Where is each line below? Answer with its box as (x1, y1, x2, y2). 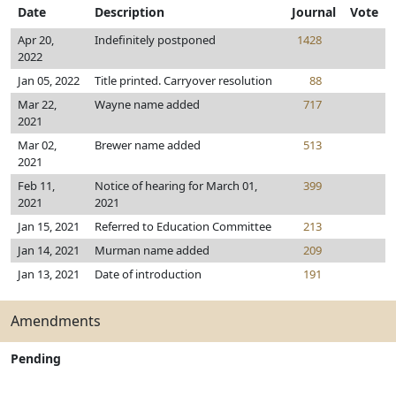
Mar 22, (18, 96, 57, 112)
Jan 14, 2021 (18, 242, 80, 258)
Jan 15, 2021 (18, 218, 80, 234)
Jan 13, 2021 (18, 266, 80, 282)
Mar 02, (18, 137, 57, 153)
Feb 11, (18, 178, 55, 194)
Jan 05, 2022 (18, 72, 80, 88)
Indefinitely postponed (95, 32, 216, 48)
